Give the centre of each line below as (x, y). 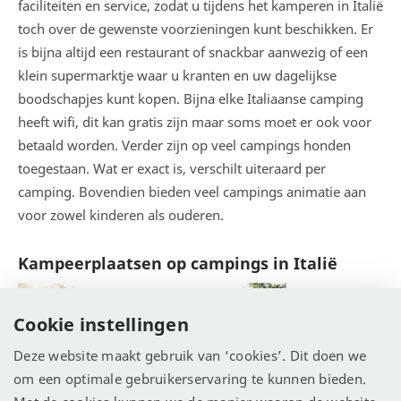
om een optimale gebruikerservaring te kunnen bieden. (190, 379)
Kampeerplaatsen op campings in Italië (178, 263)
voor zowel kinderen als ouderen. (121, 215)
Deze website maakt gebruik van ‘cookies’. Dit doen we (190, 355)
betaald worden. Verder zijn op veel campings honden (184, 145)
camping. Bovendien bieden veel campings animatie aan (192, 192)
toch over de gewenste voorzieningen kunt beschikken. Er (196, 29)
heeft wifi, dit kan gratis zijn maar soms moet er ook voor (195, 122)
